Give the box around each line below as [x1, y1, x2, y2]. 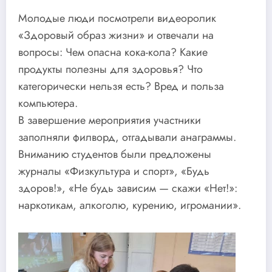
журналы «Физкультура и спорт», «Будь [18, 163, 209, 179]
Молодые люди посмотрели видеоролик [18, 10, 216, 26]
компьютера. [18, 95, 78, 111]
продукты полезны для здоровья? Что [18, 61, 203, 77]
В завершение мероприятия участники [18, 112, 201, 128]
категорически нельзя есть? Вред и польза [18, 78, 224, 94]
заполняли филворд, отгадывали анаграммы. [18, 129, 236, 145]
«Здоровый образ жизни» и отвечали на [18, 27, 214, 43]
